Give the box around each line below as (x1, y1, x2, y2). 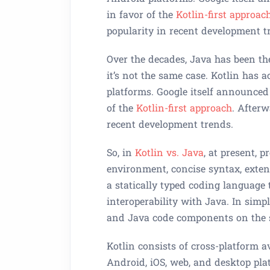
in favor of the (107, 8, 176, 20)
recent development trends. (107, 118, 233, 130)
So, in (107, 146, 135, 159)
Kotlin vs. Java (135, 146, 204, 159)
